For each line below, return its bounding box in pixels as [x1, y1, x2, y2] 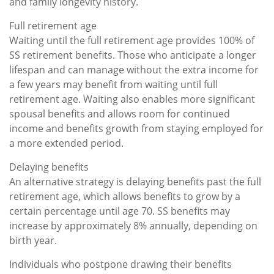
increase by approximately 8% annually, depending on [9, 218, 257, 232]
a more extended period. [9, 136, 124, 150]
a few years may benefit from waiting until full [9, 77, 218, 91]
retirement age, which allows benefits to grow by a [9, 189, 240, 203]
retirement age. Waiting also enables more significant [9, 92, 255, 106]
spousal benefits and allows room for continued [9, 106, 230, 120]
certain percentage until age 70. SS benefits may [9, 204, 230, 218]
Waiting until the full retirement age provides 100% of [9, 33, 254, 47]
